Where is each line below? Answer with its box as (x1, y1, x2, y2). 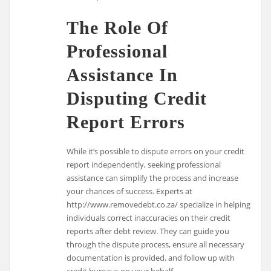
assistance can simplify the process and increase (67, 172, 239, 183)
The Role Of (67, 17, 169, 38)
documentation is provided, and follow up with (67, 252, 235, 263)
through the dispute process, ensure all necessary (67, 238, 245, 250)
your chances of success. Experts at (67, 185, 193, 197)
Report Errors (67, 111, 186, 132)
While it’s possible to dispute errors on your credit (67, 145, 245, 157)
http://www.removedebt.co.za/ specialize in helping (67, 198, 251, 210)
